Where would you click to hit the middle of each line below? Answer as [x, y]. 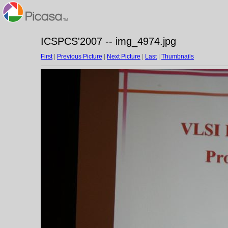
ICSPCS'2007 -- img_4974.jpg [108, 41]
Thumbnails [178, 56]
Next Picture [124, 56]
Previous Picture [80, 56]
